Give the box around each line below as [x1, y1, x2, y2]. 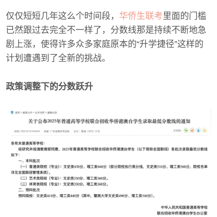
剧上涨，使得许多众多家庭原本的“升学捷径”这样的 [6, 39, 203, 49]
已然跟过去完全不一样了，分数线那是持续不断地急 [6, 25, 206, 35]
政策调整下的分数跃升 [6, 82, 93, 92]
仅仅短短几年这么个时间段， [6, 11, 119, 21]
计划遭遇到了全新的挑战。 [6, 53, 110, 63]
